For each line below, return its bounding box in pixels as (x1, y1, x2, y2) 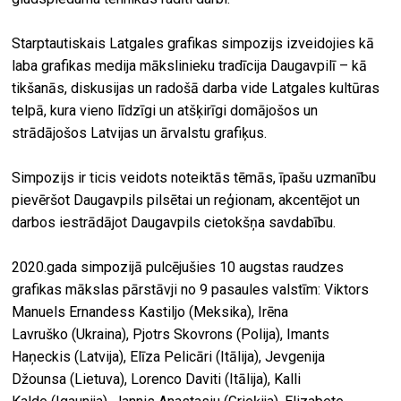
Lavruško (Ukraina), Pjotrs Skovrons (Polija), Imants (12, 325, 330, 343)
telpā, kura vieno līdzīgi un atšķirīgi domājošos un (12, 101, 319, 119)
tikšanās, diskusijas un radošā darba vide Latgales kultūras (12, 79, 380, 97)
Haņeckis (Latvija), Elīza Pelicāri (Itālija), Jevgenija (12, 347, 326, 365)
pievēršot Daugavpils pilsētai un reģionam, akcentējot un (12, 191, 361, 209)
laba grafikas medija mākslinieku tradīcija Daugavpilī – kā (12, 56, 368, 74)
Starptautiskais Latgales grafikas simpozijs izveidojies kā (12, 34, 375, 52)
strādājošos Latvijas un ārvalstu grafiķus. (12, 124, 268, 141)
